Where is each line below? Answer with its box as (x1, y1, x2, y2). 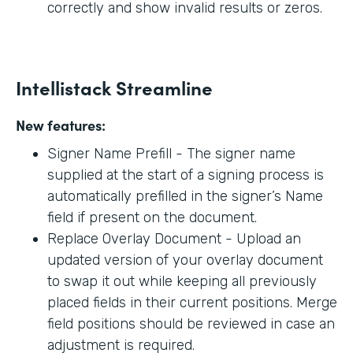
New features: (16, 115, 106, 136)
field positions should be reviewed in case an (47, 315, 335, 333)
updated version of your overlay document (47, 251, 323, 269)
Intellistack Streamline (16, 74, 213, 101)
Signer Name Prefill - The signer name (47, 145, 295, 163)
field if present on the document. (47, 209, 261, 227)
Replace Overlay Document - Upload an (47, 230, 301, 248)
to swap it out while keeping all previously (47, 273, 317, 291)
